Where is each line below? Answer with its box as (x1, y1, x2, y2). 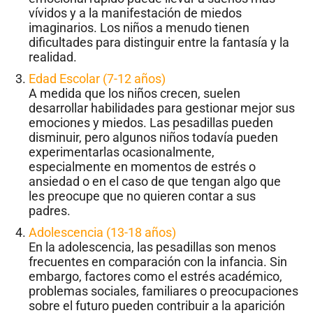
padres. (29, 203, 71, 219)
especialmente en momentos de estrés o (29, 159, 256, 175)
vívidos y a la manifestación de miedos (29, 6, 242, 21)
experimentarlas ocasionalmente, (29, 145, 214, 160)
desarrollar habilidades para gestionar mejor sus (29, 101, 295, 116)
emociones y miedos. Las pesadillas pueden (29, 115, 273, 131)
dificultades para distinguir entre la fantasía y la (29, 35, 289, 50)
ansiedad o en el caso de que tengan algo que (29, 174, 281, 189)
